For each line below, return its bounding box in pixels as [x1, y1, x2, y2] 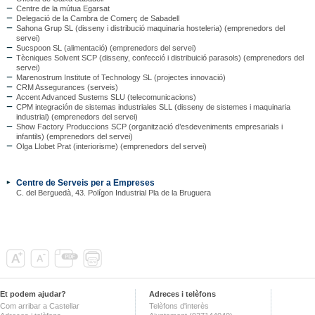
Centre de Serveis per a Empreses [15, 177, 155, 187]
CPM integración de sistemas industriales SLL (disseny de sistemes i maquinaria [15, 102, 290, 111]
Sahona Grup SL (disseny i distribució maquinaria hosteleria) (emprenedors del [15, 23, 285, 32]
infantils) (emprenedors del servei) [15, 131, 133, 141]
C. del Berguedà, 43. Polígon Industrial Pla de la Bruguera [15, 188, 211, 197]
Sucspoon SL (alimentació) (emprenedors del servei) [15, 43, 196, 52]
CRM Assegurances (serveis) [15, 82, 118, 91]
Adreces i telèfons [149, 289, 216, 298]
